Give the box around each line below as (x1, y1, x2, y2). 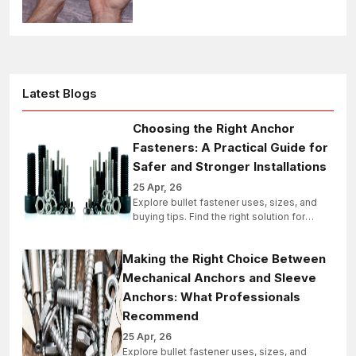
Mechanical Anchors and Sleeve (122, 270, 316, 286)
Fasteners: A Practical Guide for (132, 140, 328, 156)
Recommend (122, 308, 199, 324)
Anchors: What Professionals (122, 289, 300, 305)
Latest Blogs (22, 86, 97, 102)
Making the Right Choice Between (122, 251, 326, 267)
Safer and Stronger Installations (132, 159, 327, 175)
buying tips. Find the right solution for (132, 211, 305, 223)
